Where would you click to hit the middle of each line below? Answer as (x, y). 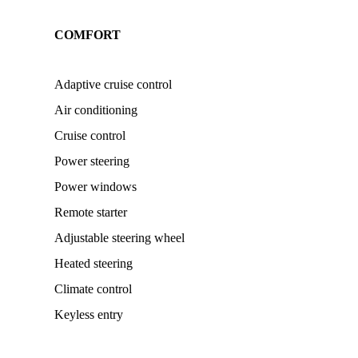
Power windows (95, 187)
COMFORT (88, 35)
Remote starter (91, 212)
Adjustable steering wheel (119, 238)
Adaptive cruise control (113, 84)
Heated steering (93, 263)
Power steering (92, 161)
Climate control (93, 289)
